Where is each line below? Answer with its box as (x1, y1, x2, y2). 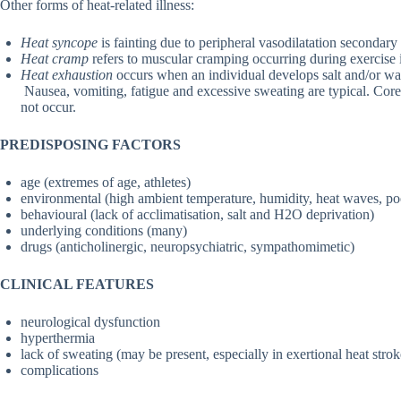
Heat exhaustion (21, 67, 113, 83)
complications (21, 363, 98, 379)
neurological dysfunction (21, 314, 160, 330)
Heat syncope (21, 35, 98, 51)
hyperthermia (21, 330, 95, 346)
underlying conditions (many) (21, 223, 187, 239)
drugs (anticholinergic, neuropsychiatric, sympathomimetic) (21, 239, 354, 255)
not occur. (21, 99, 76, 115)
